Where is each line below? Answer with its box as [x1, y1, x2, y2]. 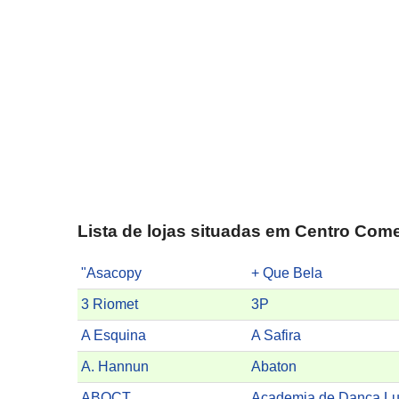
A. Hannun [81, 359, 149, 375]
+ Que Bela [251, 265, 323, 281]
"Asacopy [81, 265, 142, 281]
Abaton [251, 359, 297, 375]
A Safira [251, 328, 302, 344]
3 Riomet [81, 297, 138, 313]
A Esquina [81, 328, 146, 344]
